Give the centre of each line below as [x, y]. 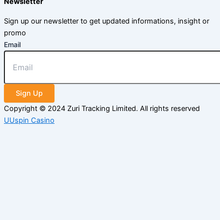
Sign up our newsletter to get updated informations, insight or [107, 21]
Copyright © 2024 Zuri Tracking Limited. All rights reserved [102, 109]
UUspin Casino [29, 120]
